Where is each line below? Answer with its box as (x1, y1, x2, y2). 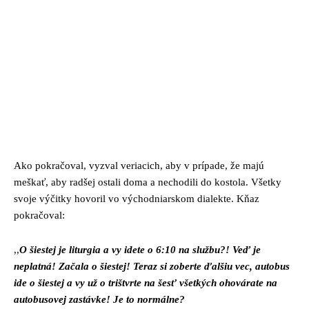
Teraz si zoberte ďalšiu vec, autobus (133, 260, 290, 272)
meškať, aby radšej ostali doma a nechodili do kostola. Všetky (14, 176, 281, 188)
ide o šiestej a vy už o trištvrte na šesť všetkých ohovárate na (14, 277, 277, 288)
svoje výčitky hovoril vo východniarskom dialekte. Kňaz (14, 192, 259, 204)
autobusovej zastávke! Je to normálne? (14, 293, 188, 305)
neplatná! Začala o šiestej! (14, 260, 133, 272)
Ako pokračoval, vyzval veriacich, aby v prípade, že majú (14, 159, 264, 171)
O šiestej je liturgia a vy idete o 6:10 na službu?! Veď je (19, 243, 261, 255)
